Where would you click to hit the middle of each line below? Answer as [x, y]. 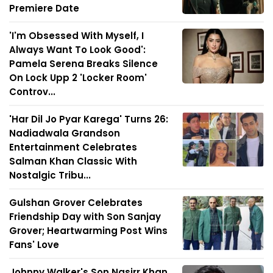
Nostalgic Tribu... [50, 175]
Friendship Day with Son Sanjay [85, 217]
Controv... [32, 92]
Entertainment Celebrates [73, 147]
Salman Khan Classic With [73, 161]
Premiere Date [44, 9]
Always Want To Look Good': [77, 50]
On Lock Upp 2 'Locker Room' [78, 78]
